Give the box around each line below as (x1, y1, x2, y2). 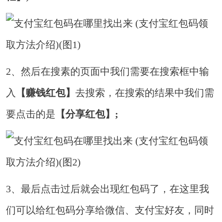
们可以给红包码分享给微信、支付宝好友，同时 (6, 205, 215, 216)
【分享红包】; (55, 109, 119, 120)
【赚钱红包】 (16, 87, 76, 99)
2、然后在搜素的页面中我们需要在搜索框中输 (6, 66, 210, 77)
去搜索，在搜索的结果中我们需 (75, 87, 215, 99)
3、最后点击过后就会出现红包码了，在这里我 (6, 183, 210, 195)
